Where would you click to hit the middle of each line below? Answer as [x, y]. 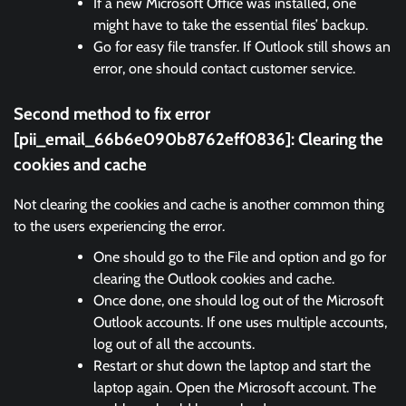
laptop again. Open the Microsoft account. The [235, 388]
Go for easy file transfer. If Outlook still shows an [242, 46]
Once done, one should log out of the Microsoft [238, 301]
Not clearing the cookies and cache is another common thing [199, 205]
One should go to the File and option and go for [240, 257]
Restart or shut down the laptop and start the [232, 366]
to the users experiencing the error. [119, 227]
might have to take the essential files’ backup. [231, 24]
